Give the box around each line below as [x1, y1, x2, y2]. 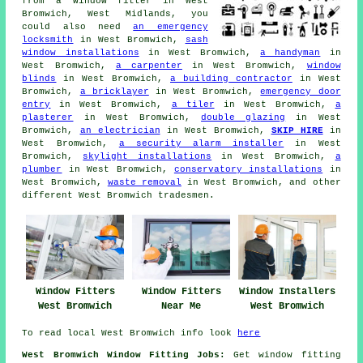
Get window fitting [225, 349, 341, 360]
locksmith [22, 35, 74, 45]
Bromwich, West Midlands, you [22, 9, 208, 19]
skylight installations [83, 152, 212, 162]
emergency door [260, 87, 341, 97]
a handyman [260, 48, 321, 58]
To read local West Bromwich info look [22, 327, 238, 338]
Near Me [161, 300, 202, 312]
